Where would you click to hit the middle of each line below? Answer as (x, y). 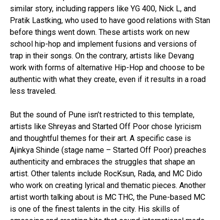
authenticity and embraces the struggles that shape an (102, 162)
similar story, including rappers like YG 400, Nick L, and (103, 9)
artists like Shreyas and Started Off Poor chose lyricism (106, 126)
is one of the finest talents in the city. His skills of (95, 209)
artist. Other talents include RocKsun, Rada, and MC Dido (106, 174)
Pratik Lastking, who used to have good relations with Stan (110, 20)
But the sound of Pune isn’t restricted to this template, (102, 115)
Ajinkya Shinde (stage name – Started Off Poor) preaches (108, 150)
